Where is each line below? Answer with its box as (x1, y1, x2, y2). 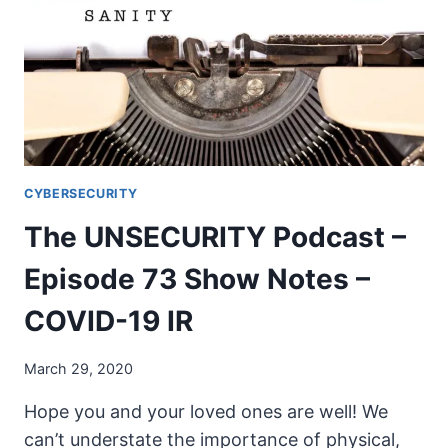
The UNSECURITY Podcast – (24, 220, 406, 255)
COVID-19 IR (24, 304, 193, 339)
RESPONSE (113, 150, 196, 168)
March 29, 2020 (24, 359, 133, 377)
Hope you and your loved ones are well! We (24, 400, 388, 422)
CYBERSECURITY (24, 185, 138, 201)
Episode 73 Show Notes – (24, 262, 370, 297)
